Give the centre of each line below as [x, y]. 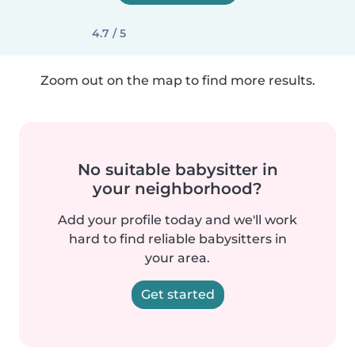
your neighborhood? [177, 189]
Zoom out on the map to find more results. [177, 80]
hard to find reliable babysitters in [177, 239]
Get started [177, 294]
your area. [177, 258]
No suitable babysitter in [177, 170]
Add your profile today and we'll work [177, 220]
